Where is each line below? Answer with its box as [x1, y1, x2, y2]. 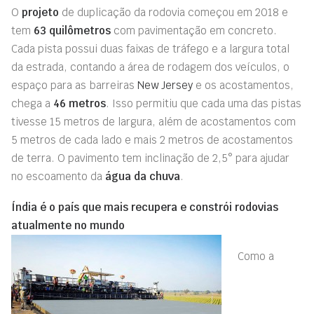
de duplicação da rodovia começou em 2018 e [59, 6, 288, 19]
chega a [11, 97, 53, 110]
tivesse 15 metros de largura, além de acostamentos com [11, 115, 296, 128]
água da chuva [105, 170, 180, 183]
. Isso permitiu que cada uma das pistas [106, 97, 301, 110]
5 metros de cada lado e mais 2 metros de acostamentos [11, 133, 293, 146]
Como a [238, 250, 274, 263]
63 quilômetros [34, 24, 111, 37]
